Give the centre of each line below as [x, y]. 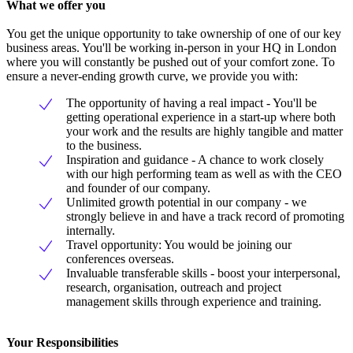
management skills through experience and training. [194, 301]
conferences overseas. [120, 258]
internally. [91, 230]
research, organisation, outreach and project [174, 287]
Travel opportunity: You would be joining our [179, 244]
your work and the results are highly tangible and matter [204, 131]
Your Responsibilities [62, 342]
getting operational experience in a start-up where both [201, 117]
